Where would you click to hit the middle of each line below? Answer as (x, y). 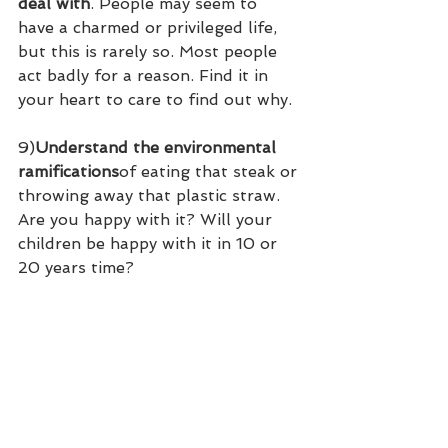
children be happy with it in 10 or (150, 244)
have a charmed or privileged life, (150, 28)
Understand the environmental (158, 148)
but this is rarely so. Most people (150, 52)
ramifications (68, 172)
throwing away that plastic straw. (151, 196)
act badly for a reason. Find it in (145, 76)
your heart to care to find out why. (155, 100)
